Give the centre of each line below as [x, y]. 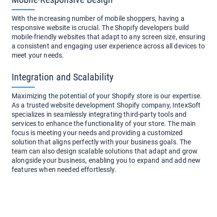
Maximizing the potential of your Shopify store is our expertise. [107, 96]
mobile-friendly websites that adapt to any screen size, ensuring [108, 37]
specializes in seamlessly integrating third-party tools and [99, 114]
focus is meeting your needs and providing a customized [97, 133]
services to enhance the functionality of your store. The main [104, 124]
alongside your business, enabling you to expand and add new [106, 160]
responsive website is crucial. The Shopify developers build [101, 28]
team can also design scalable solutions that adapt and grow [105, 151]
